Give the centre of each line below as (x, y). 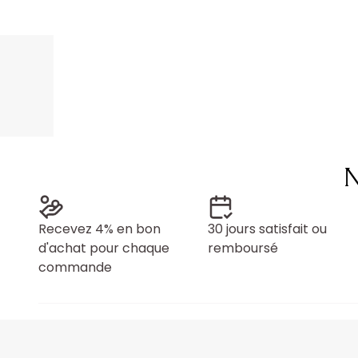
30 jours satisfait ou (267, 229)
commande (75, 267)
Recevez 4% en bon (99, 229)
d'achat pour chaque (104, 248)
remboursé (243, 248)
